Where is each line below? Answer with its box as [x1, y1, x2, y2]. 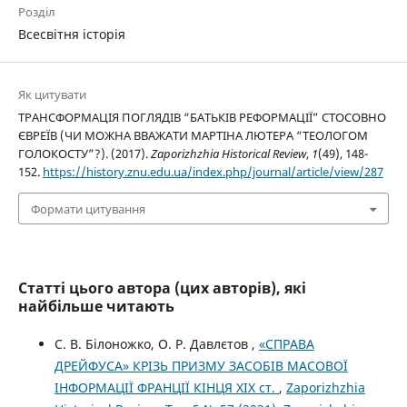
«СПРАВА [258, 334, 314, 352]
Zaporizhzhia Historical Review [150, 145, 306, 163]
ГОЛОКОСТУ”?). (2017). [17, 145, 151, 163]
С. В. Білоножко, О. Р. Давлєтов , [54, 334, 259, 352]
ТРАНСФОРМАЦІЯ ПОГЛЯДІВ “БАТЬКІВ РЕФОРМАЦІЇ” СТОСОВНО [17, 109, 386, 126]
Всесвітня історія [17, 25, 125, 44]
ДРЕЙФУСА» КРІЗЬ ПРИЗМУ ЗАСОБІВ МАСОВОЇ [54, 356, 348, 374]
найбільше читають [17, 295, 174, 316]
